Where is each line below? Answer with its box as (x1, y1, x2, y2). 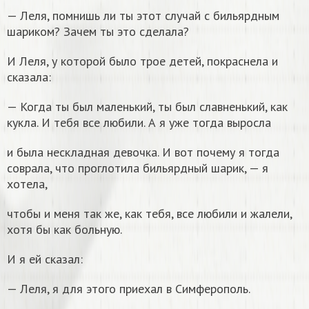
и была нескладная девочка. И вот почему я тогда (7, 143, 279, 160)
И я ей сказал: (7, 250, 83, 267)
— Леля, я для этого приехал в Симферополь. (7, 280, 250, 297)
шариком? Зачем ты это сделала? (7, 23, 189, 39)
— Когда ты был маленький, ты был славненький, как (7, 98, 288, 114)
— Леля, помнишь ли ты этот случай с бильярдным (7, 7, 279, 23)
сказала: (7, 68, 51, 85)
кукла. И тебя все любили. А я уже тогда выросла (7, 114, 271, 130)
